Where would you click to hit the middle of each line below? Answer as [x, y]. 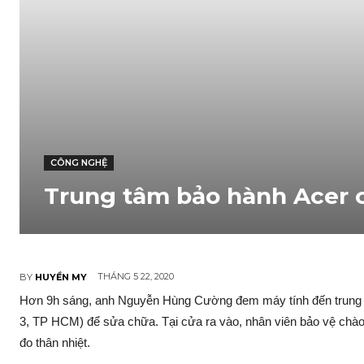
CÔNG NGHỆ [79, 162]
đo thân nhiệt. [55, 343]
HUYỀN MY [61, 277]
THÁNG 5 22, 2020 [136, 277]
